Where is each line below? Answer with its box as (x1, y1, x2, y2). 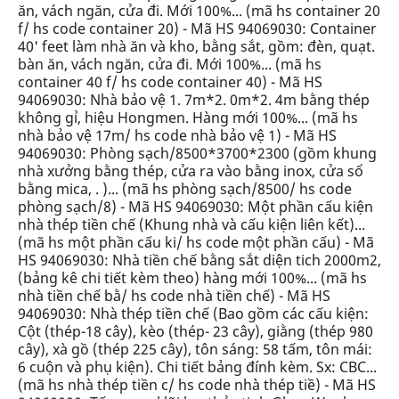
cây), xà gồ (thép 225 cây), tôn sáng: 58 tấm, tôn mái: (18, 339, 372, 359)
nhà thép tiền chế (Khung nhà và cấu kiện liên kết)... (18, 215, 365, 234)
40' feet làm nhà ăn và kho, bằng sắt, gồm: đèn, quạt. (18, 37, 375, 56)
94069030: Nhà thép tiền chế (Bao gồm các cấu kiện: (18, 304, 369, 323)
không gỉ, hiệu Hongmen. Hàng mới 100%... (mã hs (18, 108, 358, 127)
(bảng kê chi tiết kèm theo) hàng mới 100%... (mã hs (18, 268, 367, 288)
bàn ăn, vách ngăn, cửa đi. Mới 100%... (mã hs (18, 54, 322, 74)
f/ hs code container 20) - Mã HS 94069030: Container (18, 19, 377, 38)
